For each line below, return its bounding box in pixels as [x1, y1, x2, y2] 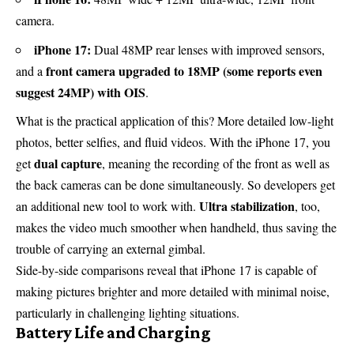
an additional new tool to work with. [16, 198, 199, 215]
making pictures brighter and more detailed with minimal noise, [16, 283, 330, 300]
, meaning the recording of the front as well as [102, 155, 330, 172]
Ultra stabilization [199, 197, 295, 216]
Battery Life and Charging [16, 322, 211, 343]
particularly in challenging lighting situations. [16, 304, 239, 322]
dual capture [34, 154, 102, 173]
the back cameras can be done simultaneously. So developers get [16, 176, 335, 194]
